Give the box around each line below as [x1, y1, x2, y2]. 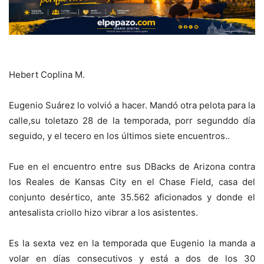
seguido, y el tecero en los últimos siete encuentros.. [9, 130, 230, 142]
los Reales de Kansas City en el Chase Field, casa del [9, 176, 255, 188]
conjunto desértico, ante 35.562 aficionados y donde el [9, 192, 255, 203]
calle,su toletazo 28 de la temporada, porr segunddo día [9, 115, 255, 127]
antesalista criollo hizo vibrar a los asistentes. [9, 207, 198, 219]
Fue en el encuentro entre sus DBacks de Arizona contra [9, 161, 255, 173]
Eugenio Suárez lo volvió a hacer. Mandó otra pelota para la [9, 100, 255, 111]
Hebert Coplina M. [9, 69, 85, 81]
